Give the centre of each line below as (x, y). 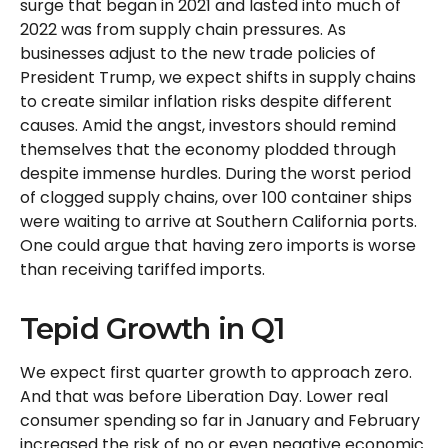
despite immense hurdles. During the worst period (215, 174)
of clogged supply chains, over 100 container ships (216, 198)
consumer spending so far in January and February (220, 421)
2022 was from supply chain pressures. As (183, 30)
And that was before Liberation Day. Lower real (204, 397)
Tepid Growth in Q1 (152, 329)
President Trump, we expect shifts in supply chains (218, 78)
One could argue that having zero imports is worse (218, 246)
